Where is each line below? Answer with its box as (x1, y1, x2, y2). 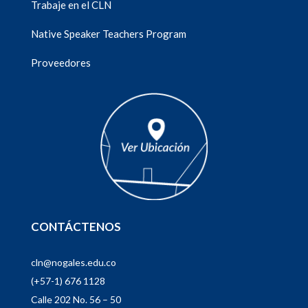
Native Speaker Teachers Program (30, 27, 186, 41)
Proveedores (30, 56, 91, 69)
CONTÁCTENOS (30, 219, 121, 234)
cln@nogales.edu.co (30, 256, 116, 269)
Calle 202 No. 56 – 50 (30, 294, 121, 306)
